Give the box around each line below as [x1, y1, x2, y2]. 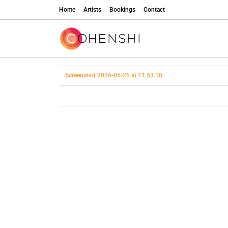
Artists [83, 6, 101, 13]
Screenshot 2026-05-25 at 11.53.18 [65, 71, 162, 79]
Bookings [109, 6, 135, 13]
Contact [144, 6, 165, 13]
